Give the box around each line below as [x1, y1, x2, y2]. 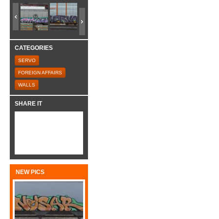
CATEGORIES [15, 44, 53, 51]
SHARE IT [15, 100, 42, 108]
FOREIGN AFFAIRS [18, 70, 62, 76]
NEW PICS [16, 168, 44, 175]
